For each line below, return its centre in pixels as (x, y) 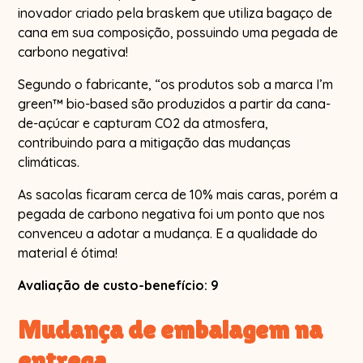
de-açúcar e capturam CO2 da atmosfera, (143, 123)
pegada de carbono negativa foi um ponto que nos (172, 214)
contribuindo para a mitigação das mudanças (155, 142)
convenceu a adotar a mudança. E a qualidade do (168, 233)
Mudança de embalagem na (171, 329)
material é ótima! (68, 252)
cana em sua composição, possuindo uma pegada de (178, 32)
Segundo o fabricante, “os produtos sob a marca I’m (176, 84)
